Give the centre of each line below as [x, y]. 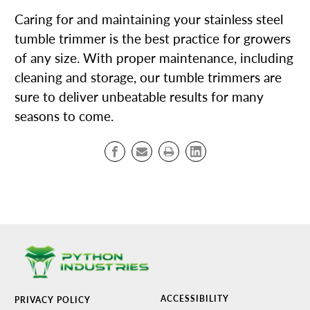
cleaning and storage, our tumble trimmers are [148, 77]
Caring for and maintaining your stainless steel [149, 19]
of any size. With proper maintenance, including [154, 58]
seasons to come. [64, 116]
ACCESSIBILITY [194, 298]
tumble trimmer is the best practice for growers [153, 38]
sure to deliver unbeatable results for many [139, 97]
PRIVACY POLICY [53, 300]
